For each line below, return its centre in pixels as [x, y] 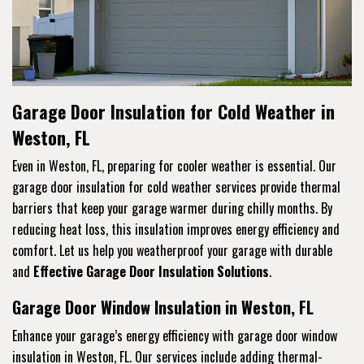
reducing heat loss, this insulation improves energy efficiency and [176, 229]
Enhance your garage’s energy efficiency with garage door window [175, 335]
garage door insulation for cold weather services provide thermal [176, 186]
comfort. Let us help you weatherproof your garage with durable [172, 250]
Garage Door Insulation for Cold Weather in [173, 111]
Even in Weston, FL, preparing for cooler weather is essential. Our [174, 165]
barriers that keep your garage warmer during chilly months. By [172, 208]
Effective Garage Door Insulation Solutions [151, 271]
